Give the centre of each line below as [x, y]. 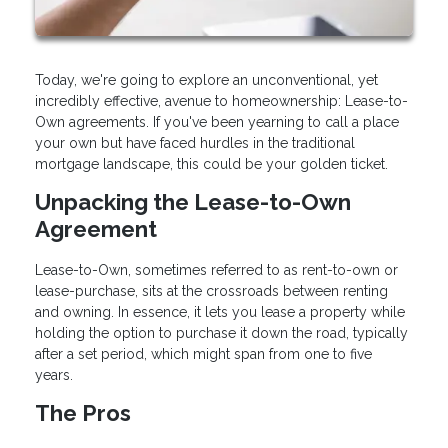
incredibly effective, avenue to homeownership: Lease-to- [221, 101]
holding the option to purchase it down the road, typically [221, 333]
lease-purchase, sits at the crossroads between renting [211, 291]
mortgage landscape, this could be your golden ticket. [211, 164]
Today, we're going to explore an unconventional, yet [206, 80]
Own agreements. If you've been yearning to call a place [217, 122]
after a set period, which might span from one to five [203, 354]
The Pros [83, 413]
